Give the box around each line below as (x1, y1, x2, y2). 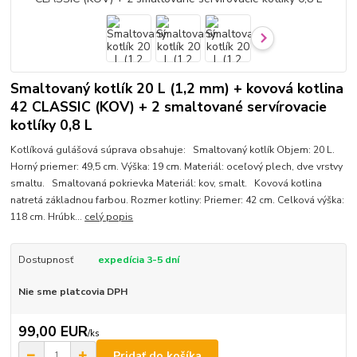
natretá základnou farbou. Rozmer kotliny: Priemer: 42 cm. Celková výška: (10, 193, 345, 206)
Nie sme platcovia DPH (18, 284, 127, 298)
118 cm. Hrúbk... (10, 210, 85, 223)
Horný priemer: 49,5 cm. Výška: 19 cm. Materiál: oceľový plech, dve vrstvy (10, 159, 343, 173)
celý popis (84, 210, 134, 223)
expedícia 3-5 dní (97, 253, 179, 266)
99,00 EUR (18, 322, 88, 342)
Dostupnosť (18, 253, 73, 266)
